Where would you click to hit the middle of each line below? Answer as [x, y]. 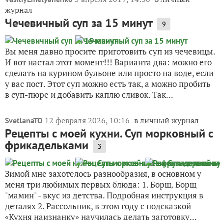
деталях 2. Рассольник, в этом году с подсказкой [98, 206]
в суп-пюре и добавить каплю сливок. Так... [89, 95]
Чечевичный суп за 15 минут [79, 23]
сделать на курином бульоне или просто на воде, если [109, 73]
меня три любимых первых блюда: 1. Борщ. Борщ [101, 185]
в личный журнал [166, 121]
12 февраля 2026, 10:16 [88, 121]
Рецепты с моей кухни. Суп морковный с [109, 134]
